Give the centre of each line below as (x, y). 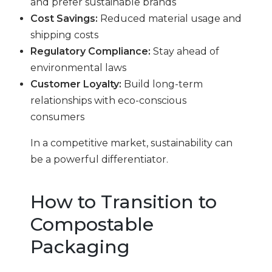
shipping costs (64, 35)
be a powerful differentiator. (99, 159)
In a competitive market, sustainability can (131, 143)
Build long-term (162, 84)
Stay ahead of (185, 51)
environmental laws (78, 68)
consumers (57, 117)
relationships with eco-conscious (108, 100)
